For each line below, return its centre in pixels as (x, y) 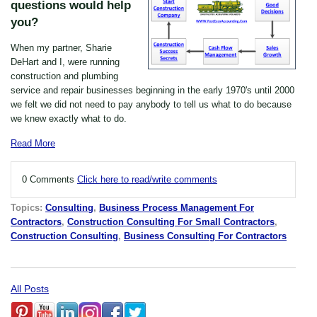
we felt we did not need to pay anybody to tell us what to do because (151, 104)
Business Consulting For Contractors (205, 236)
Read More (33, 143)
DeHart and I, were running (65, 62)
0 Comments (50, 179)
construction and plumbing (64, 76)
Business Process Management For (177, 207)
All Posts (30, 288)
